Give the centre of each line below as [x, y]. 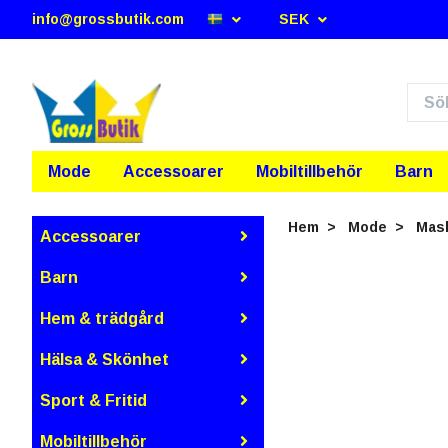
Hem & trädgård [102, 318]
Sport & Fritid [93, 400]
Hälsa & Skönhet [104, 359]
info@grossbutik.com [108, 19]
